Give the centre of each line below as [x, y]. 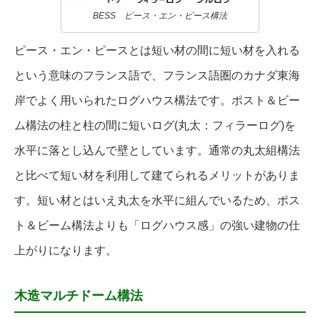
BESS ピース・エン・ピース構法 [160, 16]
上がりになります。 [66, 251]
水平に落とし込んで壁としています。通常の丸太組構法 [157, 151]
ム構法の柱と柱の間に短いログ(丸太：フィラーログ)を [155, 126]
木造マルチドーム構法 [79, 296]
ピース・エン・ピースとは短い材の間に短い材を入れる [157, 51]
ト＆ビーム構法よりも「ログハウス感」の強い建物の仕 [157, 226]
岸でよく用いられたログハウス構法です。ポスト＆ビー [157, 101]
